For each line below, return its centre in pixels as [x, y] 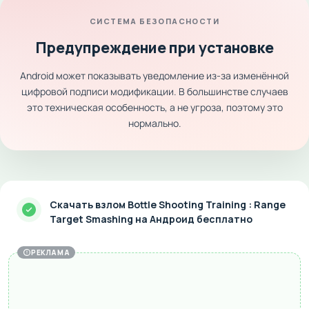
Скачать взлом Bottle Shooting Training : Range [168, 205]
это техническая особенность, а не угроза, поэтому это [154, 107]
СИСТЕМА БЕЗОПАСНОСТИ [154, 21]
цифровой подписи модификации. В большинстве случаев [154, 91]
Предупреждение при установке [154, 48]
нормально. [154, 123]
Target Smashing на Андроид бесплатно [151, 219]
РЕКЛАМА [51, 252]
